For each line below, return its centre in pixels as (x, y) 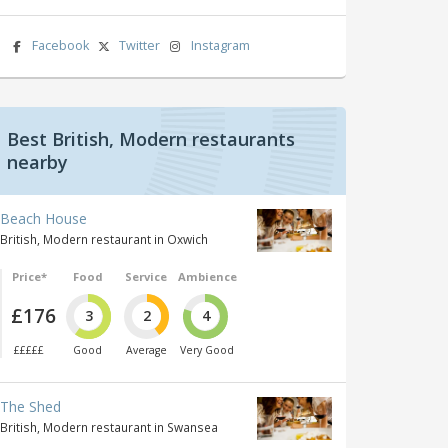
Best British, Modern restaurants (151, 138)
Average (146, 350)
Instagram (220, 45)
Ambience (207, 276)
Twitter (140, 45)
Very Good (207, 350)
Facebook (60, 45)
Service (146, 276)
